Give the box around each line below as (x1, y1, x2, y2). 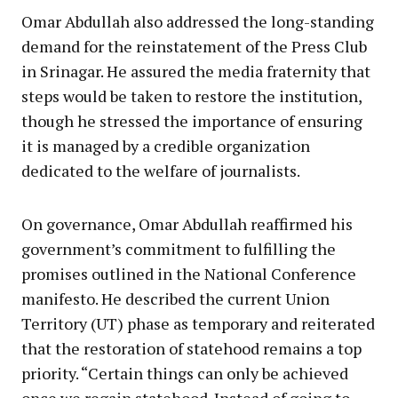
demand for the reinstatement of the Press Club (21, 35, 367, 57)
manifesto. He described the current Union (21, 287, 330, 309)
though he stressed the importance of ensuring (21, 109, 362, 131)
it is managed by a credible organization (21, 134, 310, 156)
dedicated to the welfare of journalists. (21, 159, 300, 181)
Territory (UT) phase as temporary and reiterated (21, 312, 375, 334)
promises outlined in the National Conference (21, 262, 356, 284)
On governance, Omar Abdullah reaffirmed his (21, 212, 353, 235)
